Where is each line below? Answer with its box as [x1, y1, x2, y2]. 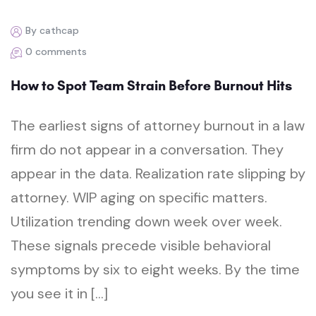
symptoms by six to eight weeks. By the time [11, 260, 300, 279]
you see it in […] [11, 284, 108, 303]
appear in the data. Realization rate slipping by [11, 164, 305, 183]
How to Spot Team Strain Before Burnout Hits [11, 77, 292, 95]
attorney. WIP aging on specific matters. [11, 188, 267, 207]
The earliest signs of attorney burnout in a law [11, 116, 305, 135]
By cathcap [25, 24, 79, 37]
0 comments [25, 45, 87, 59]
